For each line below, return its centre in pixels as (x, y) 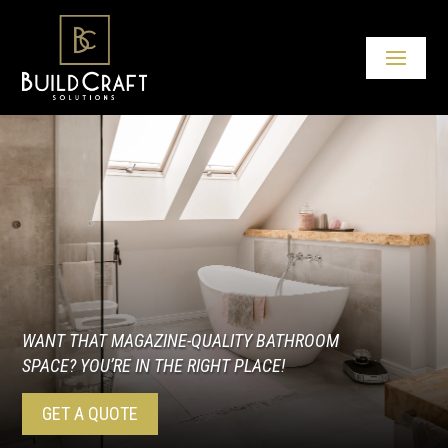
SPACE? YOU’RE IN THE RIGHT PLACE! (154, 366)
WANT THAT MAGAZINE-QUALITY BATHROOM (181, 341)
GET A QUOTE (90, 414)
